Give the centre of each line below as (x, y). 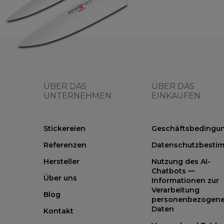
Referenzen (65, 145)
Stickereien (64, 128)
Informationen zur (185, 180)
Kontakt (58, 211)
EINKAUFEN (176, 95)
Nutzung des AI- (181, 161)
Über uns (60, 178)
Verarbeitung (175, 190)
